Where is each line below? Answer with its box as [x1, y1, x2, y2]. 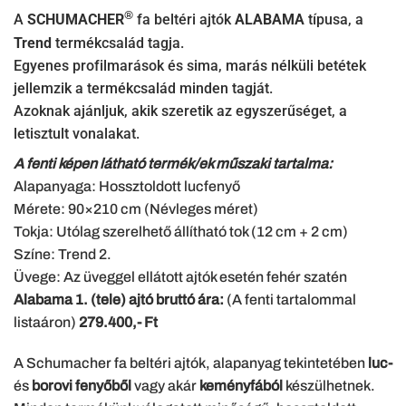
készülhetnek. [283, 378, 375, 394]
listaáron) [14, 314, 76, 330]
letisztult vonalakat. [14, 124, 140, 142]
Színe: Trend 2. [14, 246, 111, 262]
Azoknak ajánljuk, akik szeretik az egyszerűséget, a [14, 101, 347, 120]
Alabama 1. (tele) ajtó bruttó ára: [14, 291, 227, 307]
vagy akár [131, 378, 199, 394]
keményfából [199, 378, 283, 394]
